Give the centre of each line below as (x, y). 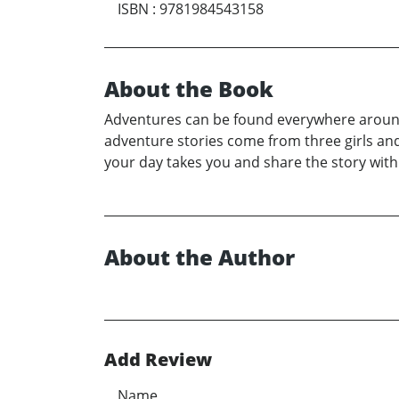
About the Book (189, 88)
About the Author (199, 256)
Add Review (158, 359)
